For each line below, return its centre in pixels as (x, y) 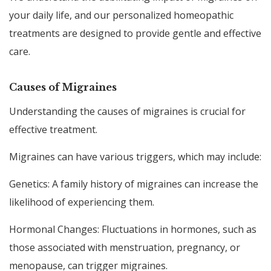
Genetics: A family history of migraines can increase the (134, 184)
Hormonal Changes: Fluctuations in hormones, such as (133, 229)
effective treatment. (53, 129)
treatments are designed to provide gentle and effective (135, 33)
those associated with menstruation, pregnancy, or (125, 247)
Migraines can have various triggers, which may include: (135, 156)
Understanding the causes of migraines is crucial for (127, 111)
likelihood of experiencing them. (82, 202)
